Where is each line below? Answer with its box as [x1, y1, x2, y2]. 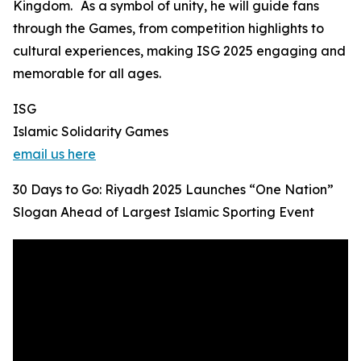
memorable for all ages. [13, 65, 161, 81]
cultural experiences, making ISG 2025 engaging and [13, 43, 346, 59]
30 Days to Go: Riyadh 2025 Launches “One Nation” [13, 181, 334, 197]
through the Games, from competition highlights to [13, 20, 324, 36]
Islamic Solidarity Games [13, 123, 168, 139]
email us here [13, 146, 96, 162]
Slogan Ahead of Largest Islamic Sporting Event [13, 204, 314, 220]
